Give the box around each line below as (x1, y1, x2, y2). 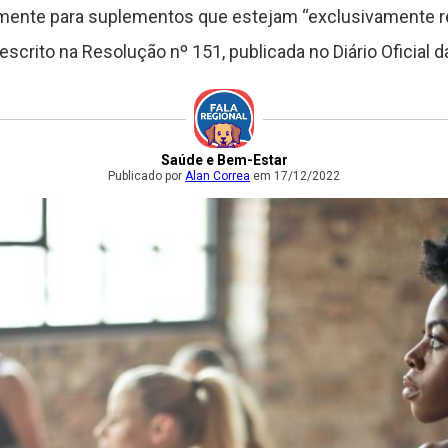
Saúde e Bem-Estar (160, 152, 288, 169)
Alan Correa (185, 169, 250, 184)
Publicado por (108, 169, 185, 184)
